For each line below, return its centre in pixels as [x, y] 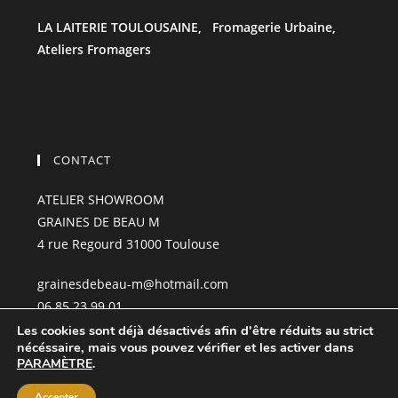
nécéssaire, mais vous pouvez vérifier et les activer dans [185, 347]
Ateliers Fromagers [94, 50]
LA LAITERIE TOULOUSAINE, [119, 28]
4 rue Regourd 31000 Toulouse [128, 244]
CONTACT [82, 160]
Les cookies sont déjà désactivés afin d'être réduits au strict [195, 330]
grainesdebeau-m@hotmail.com [133, 284]
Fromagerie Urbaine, [269, 28]
